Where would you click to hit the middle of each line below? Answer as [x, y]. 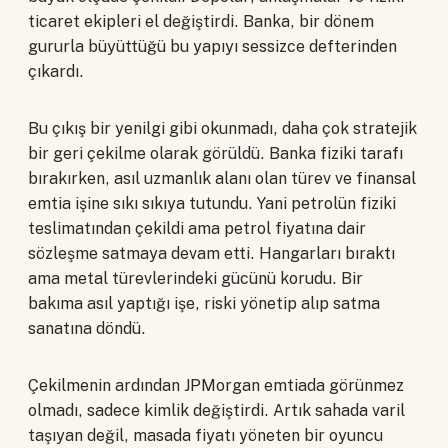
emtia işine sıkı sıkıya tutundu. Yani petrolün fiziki [212, 203]
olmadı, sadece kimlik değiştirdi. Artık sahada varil [216, 410]
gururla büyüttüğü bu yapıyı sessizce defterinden [212, 46]
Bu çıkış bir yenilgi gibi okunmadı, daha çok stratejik [222, 128]
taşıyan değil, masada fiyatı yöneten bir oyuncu [205, 435]
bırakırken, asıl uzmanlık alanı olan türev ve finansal [222, 178]
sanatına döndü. [87, 328]
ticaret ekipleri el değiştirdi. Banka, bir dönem [201, 21]
